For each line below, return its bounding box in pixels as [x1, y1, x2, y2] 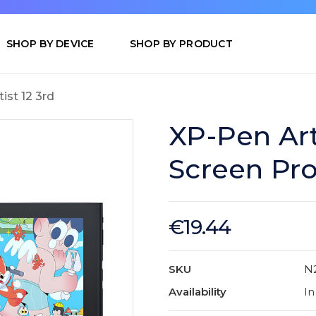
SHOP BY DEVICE [6, 37, 95, 51]
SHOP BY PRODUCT [129, 37, 233, 51]
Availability [169, 285, 226, 299]
